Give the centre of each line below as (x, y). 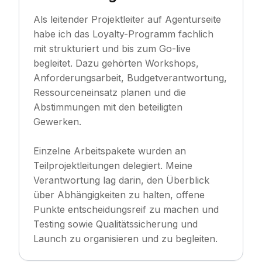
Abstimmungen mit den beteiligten (108, 107)
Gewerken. (57, 122)
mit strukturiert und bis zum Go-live (112, 49)
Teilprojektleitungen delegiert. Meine (113, 166)
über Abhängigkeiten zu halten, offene (119, 195)
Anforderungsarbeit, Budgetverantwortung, (130, 78)
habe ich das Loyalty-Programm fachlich (123, 34)
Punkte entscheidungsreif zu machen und (126, 210)
